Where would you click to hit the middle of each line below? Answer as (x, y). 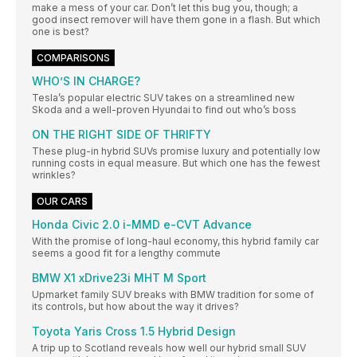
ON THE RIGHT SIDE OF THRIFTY (122, 135)
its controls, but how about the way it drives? (135, 307)
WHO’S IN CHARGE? (86, 81)
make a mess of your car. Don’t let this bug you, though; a (165, 8)
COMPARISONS (73, 58)
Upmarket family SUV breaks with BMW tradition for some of (173, 295)
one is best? (61, 32)
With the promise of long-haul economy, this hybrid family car (175, 241)
